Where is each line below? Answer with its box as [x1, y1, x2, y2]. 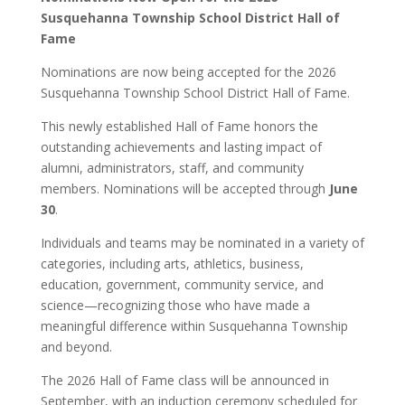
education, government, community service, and [40, 276, 324, 293]
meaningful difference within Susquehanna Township [40, 317, 348, 334]
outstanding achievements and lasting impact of [40, 138, 322, 155]
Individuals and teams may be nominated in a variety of [40, 234, 364, 251]
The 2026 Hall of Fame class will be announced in [40, 372, 329, 389]
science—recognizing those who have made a [40, 297, 310, 314]
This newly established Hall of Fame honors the [40, 118, 318, 135]
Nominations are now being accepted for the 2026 [40, 63, 336, 80]
